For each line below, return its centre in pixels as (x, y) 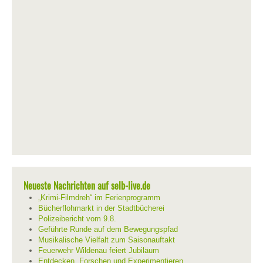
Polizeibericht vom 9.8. (77, 218)
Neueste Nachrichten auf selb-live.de (87, 185)
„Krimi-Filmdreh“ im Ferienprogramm (99, 197)
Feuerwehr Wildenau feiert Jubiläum (99, 250)
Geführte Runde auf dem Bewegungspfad (108, 229)
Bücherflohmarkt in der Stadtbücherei (101, 208)
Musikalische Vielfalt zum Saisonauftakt (107, 240)
